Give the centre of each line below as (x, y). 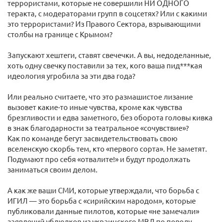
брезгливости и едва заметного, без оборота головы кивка (110, 117)
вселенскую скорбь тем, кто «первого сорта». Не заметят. (107, 148)
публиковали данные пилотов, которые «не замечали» (103, 211)
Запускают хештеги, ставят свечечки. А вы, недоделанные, (109, 55)
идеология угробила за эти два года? (71, 76)
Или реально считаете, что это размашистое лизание (100, 96)
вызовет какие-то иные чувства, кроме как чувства (95, 107)
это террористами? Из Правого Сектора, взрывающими (104, 24)
